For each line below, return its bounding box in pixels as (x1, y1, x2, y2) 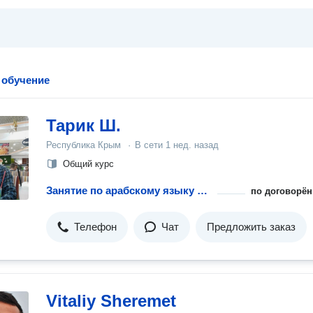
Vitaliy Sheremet (46, 291, 176, 310)
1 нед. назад (166, 140, 219, 150)
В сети (135, 140, 166, 150)
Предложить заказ (207, 221, 296, 233)
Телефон (74, 221, 117, 233)
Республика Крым (46, 140, 121, 150)
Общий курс (63, 159, 114, 169)
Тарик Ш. (46, 116, 121, 135)
